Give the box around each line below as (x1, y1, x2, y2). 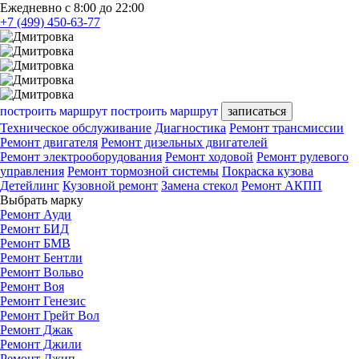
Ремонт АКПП (241, 178, 322, 192)
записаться (228, 103, 286, 118)
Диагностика (155, 120, 226, 135)
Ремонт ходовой (165, 149, 253, 163)
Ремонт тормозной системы (67, 163, 219, 178)
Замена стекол (161, 178, 238, 192)
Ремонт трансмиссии (229, 120, 344, 135)
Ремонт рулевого (256, 149, 349, 163)
